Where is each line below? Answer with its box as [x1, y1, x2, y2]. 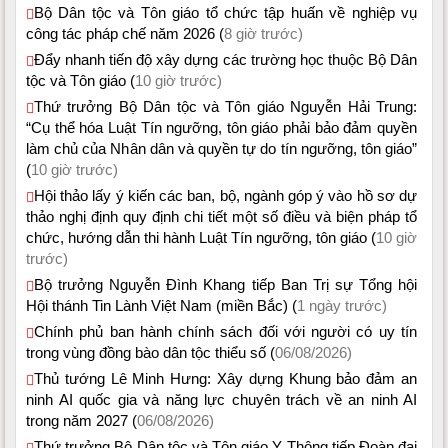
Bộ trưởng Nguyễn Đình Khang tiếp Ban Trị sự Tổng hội [34, 275, 417, 293]
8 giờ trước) [224, 24, 303, 42]
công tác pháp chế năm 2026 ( [26, 24, 224, 42]
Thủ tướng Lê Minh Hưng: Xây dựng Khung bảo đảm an [34, 369, 417, 387]
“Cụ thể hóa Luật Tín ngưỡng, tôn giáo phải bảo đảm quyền [26, 118, 417, 136]
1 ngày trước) [297, 296, 387, 314]
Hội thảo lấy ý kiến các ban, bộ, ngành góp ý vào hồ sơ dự [34, 186, 417, 204]
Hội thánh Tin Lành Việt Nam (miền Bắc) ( [26, 296, 297, 314]
